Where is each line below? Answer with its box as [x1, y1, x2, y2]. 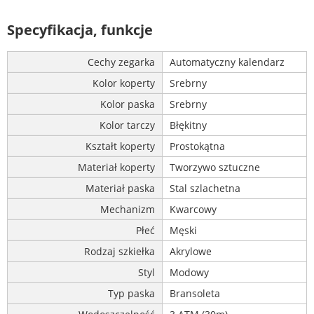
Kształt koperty [86, 139, 155, 153]
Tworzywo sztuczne [170, 161, 260, 175]
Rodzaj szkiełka [84, 245, 155, 259]
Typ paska [108, 287, 155, 301]
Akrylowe [170, 245, 212, 259]
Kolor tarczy [100, 118, 155, 132]
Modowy [170, 266, 209, 280]
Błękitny [170, 118, 207, 132]
